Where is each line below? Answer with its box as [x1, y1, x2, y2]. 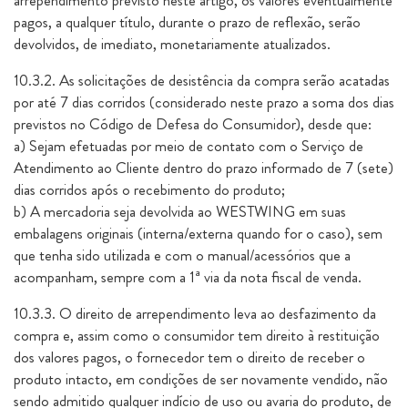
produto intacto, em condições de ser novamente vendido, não [14, 368, 388, 390]
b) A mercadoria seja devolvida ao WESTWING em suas [14, 200, 346, 222]
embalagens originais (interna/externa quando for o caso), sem [14, 222, 382, 244]
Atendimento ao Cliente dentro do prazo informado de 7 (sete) [14, 157, 393, 178]
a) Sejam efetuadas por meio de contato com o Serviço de [14, 135, 363, 157]
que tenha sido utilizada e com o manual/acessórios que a [14, 244, 351, 266]
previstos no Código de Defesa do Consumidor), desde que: [14, 113, 372, 135]
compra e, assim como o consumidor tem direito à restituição [14, 324, 380, 346]
